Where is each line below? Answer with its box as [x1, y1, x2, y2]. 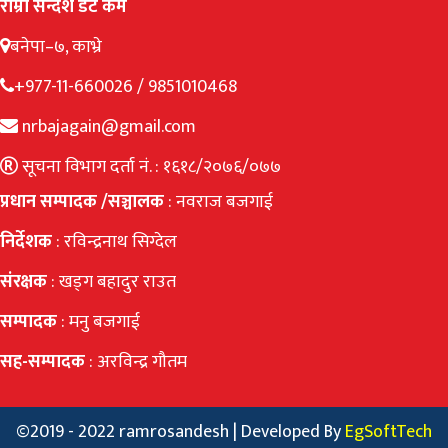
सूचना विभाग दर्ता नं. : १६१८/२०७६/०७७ [18, 151, 281, 182]
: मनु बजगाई [61, 306, 140, 337]
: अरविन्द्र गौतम [89, 346, 187, 377]
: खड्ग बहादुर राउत [51, 266, 176, 297]
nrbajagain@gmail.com [18, 111, 196, 142]
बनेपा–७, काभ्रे [10, 31, 102, 62]
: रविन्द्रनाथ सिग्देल [56, 226, 177, 257]
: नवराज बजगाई [164, 186, 273, 217]
